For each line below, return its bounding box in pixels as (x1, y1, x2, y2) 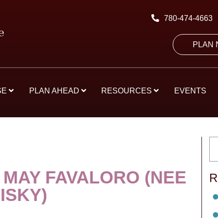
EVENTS (174, 87, 207, 95)
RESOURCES (101, 87, 154, 95)
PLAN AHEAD (29, 87, 81, 95)
